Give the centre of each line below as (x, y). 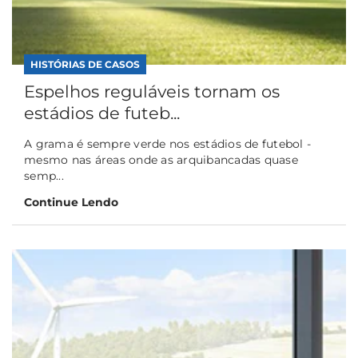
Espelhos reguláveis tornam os (152, 92)
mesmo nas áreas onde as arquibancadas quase (161, 160)
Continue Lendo (71, 203)
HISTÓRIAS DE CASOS (85, 65)
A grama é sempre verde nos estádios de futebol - (167, 144)
